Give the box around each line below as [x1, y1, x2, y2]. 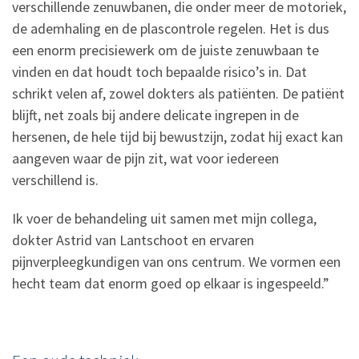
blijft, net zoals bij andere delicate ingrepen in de [12, 106, 299, 125]
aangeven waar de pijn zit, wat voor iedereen [12, 149, 279, 168]
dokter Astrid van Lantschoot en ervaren [12, 231, 254, 250]
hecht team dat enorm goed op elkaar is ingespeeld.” [12, 274, 329, 293]
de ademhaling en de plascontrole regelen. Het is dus [12, 19, 329, 38]
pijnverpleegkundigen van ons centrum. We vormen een [12, 252, 341, 272]
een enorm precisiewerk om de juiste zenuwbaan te [12, 41, 319, 60]
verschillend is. [12, 171, 99, 190]
